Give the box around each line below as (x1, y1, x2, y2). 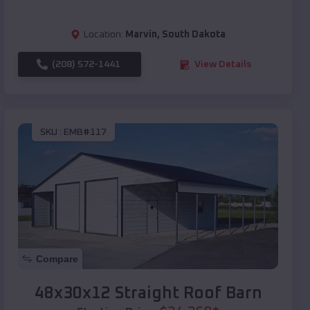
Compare (36, 253, 78, 265)
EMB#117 (64, 127, 107, 137)
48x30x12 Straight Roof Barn (34, 285, 262, 302)
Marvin (125, 30, 157, 40)
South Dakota (162, 30, 226, 40)
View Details (194, 60, 251, 70)
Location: (84, 30, 123, 40)
